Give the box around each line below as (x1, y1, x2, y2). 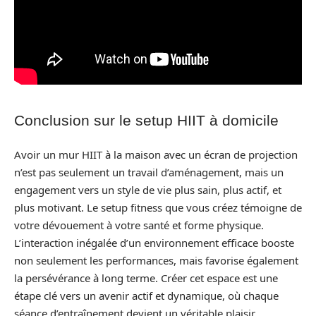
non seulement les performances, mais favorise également (14, 253, 298, 267)
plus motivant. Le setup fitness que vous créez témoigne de (14, 200, 302, 214)
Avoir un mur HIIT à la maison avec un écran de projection (14, 147, 298, 162)
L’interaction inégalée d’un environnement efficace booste (14, 235, 294, 250)
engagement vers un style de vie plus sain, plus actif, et (14, 182, 281, 197)
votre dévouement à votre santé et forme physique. (14, 217, 264, 232)
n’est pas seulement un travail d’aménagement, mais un (14, 164, 284, 179)
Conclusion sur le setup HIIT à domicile (14, 112, 279, 128)
